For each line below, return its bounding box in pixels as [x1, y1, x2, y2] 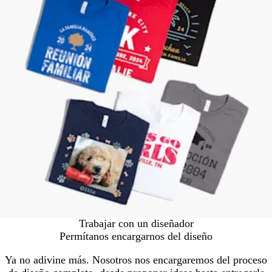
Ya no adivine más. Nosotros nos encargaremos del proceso [5, 254, 267, 267]
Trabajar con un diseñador [78, 217, 194, 230]
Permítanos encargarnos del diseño [59, 230, 212, 243]
